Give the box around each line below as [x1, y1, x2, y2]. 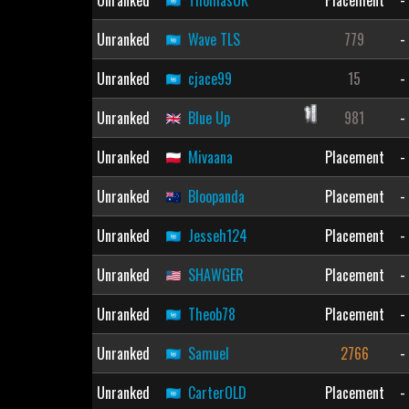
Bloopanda [187, 185, 245, 207]
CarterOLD [187, 382, 246, 404]
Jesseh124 [187, 225, 247, 246]
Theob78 [187, 303, 236, 325]
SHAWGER [187, 264, 244, 286]
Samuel [187, 342, 229, 364]
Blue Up [187, 107, 230, 129]
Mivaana [187, 146, 233, 168]
